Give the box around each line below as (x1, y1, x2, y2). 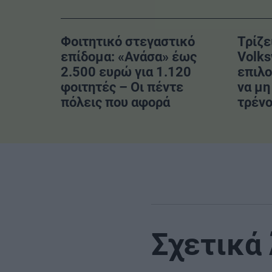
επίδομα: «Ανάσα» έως (61, 49, 197, 64)
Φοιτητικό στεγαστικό (61, 33, 195, 49)
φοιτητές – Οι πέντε (61, 79, 183, 95)
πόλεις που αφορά (61, 94, 170, 110)
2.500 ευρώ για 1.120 (61, 64, 191, 80)
